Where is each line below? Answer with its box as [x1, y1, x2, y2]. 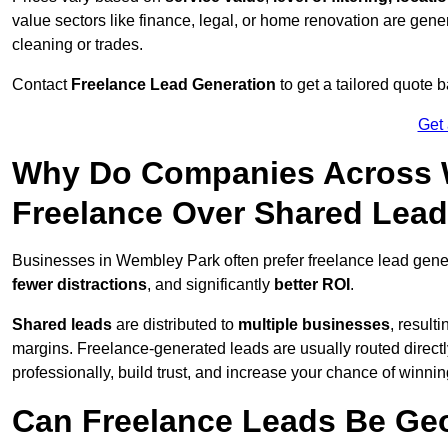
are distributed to [112, 316, 238, 334]
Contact [12, 76, 71, 94]
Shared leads [12, 316, 112, 334]
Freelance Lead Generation [71, 76, 276, 94]
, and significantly [147, 276, 274, 294]
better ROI [274, 276, 350, 294]
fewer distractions [12, 276, 147, 294]
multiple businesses [238, 316, 390, 334]
